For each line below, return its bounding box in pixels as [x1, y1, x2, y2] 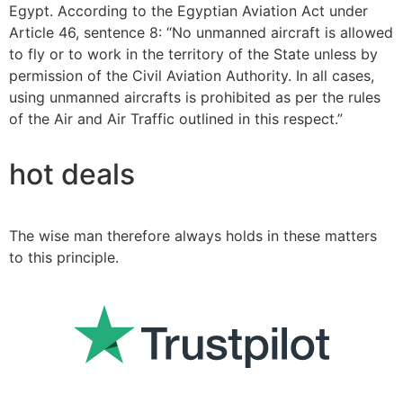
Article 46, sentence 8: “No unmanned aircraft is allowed [9, 23, 393, 42]
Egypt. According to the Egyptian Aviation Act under [9, 2, 368, 21]
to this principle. [9, 248, 119, 267]
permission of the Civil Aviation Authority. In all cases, [9, 67, 374, 85]
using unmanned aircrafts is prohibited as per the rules [9, 88, 381, 107]
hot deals [9, 157, 135, 193]
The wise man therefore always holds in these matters [9, 227, 377, 246]
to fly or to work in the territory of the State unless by [9, 45, 378, 64]
